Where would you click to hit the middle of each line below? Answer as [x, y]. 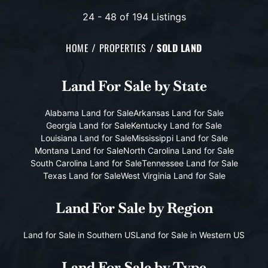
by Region [180, 208]
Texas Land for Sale [82, 176]
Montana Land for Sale [79, 150]
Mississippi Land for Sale [179, 138]
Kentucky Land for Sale [176, 125]
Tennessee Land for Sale [190, 163]
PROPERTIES [123, 48]
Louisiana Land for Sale [86, 138]
